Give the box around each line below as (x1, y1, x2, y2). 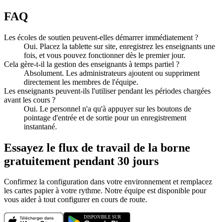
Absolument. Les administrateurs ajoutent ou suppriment (24, 68, 200, 77)
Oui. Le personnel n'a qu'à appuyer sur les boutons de (24, 104, 191, 113)
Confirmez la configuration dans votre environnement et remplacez (4, 177, 212, 186)
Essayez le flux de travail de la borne (4, 141, 190, 154)
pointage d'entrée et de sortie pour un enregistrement (24, 113, 186, 122)
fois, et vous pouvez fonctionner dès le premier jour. (24, 51, 185, 59)
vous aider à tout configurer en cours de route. (4, 195, 147, 204)
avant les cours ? (4, 95, 55, 104)
